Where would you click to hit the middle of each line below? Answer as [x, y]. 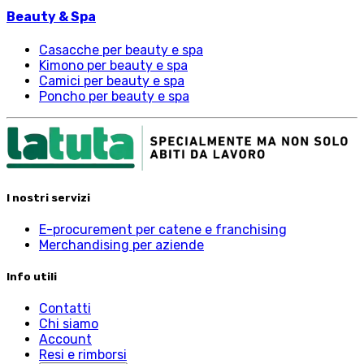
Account [65, 340]
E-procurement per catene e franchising [163, 230]
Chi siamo [69, 324]
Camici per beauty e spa [112, 80]
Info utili [32, 277]
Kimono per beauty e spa [113, 65]
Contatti [65, 309]
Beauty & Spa [51, 17]
